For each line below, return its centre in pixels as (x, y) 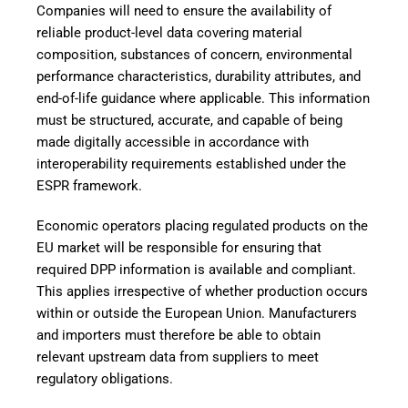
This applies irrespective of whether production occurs (202, 292)
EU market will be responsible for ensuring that (179, 248)
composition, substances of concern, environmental (194, 55)
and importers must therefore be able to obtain (178, 336)
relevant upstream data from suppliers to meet (178, 357)
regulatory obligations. (105, 379)
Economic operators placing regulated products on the (202, 226)
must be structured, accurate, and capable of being (189, 121)
